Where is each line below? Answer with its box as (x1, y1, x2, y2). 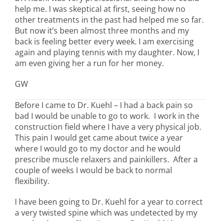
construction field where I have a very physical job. (15, 121, 203, 132)
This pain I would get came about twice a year (15, 132, 183, 143)
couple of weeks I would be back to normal (15, 164, 172, 176)
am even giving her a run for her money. (15, 57, 164, 69)
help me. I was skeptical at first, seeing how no (15, 3, 185, 14)
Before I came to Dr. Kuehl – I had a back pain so (15, 99, 193, 110)
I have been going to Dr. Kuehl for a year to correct (15, 196, 203, 207)
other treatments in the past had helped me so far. (15, 14, 204, 25)
